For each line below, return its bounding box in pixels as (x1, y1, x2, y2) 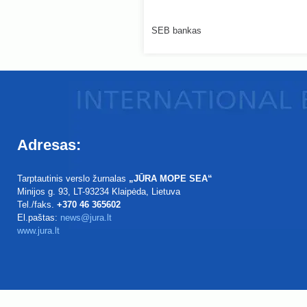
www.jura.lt (17, 225, 60, 236)
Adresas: (17, 136, 81, 154)
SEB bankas (151, 25, 201, 36)
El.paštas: (17, 212, 60, 223)
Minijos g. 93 (17, 186, 68, 197)
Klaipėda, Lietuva (112, 186, 180, 197)
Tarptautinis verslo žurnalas (17, 173, 126, 184)
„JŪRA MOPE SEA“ (129, 173, 212, 184)
